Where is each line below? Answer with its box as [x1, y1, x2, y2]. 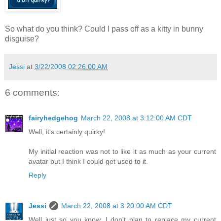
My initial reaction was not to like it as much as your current [29, 147, 216, 156]
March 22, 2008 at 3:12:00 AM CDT [81, 114, 192, 122]
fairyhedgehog [29, 114, 78, 122]
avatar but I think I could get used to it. [29, 157, 148, 166]
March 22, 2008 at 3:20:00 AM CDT [61, 202, 172, 210]
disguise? [5, 34, 39, 43]
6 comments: [5, 87, 60, 98]
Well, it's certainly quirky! [29, 128, 105, 136]
